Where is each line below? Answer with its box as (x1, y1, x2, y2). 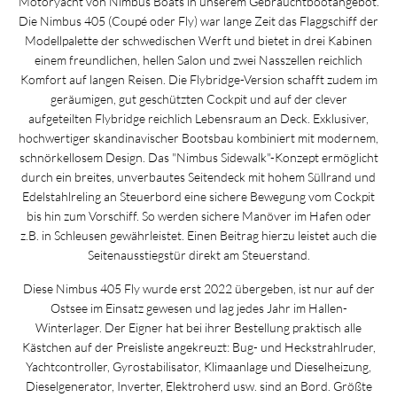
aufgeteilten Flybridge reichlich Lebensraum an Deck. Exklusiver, (28, 110, 369, 126)
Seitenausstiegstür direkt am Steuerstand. (87, 246, 310, 262)
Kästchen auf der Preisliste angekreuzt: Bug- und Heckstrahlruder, (21, 339, 376, 355)
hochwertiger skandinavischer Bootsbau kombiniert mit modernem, (19, 129, 378, 145)
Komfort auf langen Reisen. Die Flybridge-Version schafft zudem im (19, 71, 378, 87)
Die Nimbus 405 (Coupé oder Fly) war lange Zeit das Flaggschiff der (19, 12, 378, 28)
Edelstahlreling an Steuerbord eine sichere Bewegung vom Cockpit (22, 188, 375, 204)
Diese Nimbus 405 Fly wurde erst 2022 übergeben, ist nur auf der (22, 281, 375, 297)
